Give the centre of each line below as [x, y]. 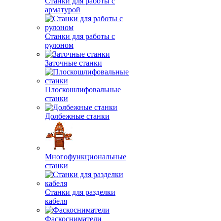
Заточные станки [74, 63]
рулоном [59, 45]
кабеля [56, 201]
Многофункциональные [86, 157]
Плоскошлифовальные [83, 90]
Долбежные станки [77, 116]
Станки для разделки [80, 192]
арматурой [63, 10]
